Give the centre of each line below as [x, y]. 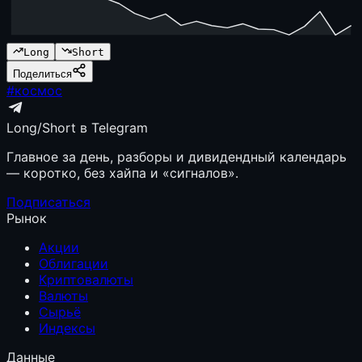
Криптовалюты [86, 280]
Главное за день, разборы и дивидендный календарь [177, 157]
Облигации [74, 264]
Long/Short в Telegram [77, 128]
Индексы [67, 328]
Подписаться [48, 202]
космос [38, 91]
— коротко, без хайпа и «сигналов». [122, 173]
